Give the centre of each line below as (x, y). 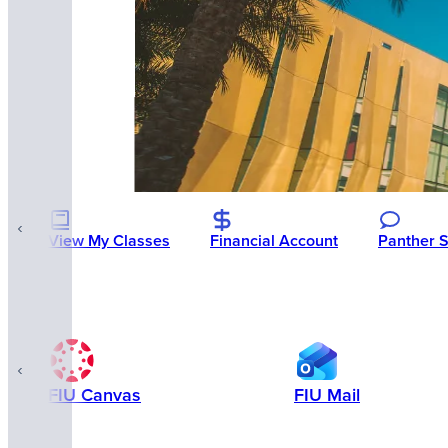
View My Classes (109, 240)
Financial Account (274, 240)
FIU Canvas (94, 395)
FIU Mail (327, 395)
